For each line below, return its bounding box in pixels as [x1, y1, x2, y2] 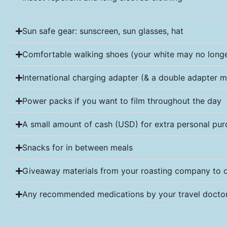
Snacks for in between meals [22, 142, 133, 153]
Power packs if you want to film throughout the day [22, 96, 222, 106]
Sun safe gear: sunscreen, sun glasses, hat [22, 26, 184, 36]
